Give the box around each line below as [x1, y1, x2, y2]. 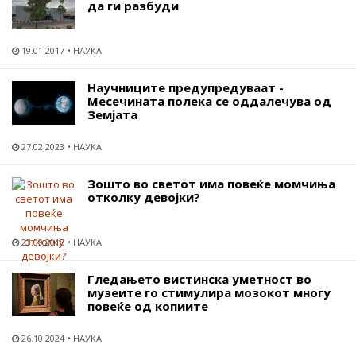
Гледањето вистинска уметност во [87, 270, 311, 287]
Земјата [87, 106, 137, 122]
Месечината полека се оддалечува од [87, 92, 331, 109]
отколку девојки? [87, 188, 200, 205]
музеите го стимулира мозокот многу [87, 284, 331, 300]
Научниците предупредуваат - [87, 79, 284, 95]
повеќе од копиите [87, 297, 208, 314]
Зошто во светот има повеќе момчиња [87, 175, 335, 192]
